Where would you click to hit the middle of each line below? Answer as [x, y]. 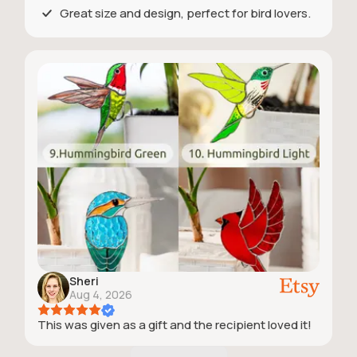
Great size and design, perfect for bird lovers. [185, 14]
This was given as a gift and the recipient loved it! [175, 325]
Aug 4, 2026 [101, 295]
